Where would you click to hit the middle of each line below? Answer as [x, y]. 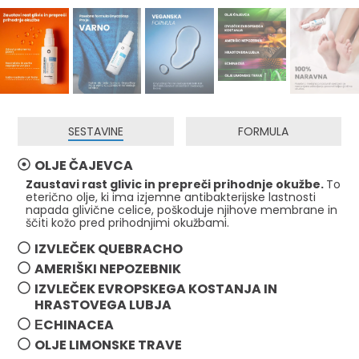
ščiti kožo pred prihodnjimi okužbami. [128, 222]
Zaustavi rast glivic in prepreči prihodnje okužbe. [176, 184]
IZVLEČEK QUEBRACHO [109, 248]
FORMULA [264, 131]
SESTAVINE [95, 131]
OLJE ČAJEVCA [84, 165]
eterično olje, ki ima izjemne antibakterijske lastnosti [171, 197]
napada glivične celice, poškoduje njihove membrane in [182, 210]
